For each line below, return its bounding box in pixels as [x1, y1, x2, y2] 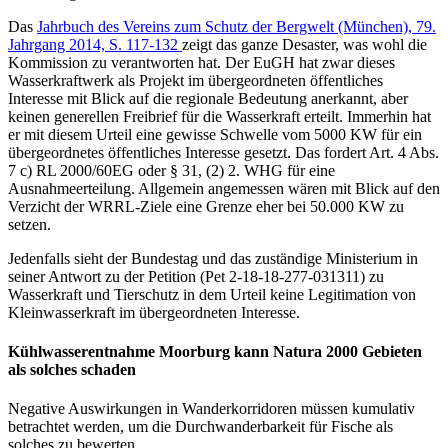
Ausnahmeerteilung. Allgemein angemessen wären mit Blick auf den [8, 179, 440, 197]
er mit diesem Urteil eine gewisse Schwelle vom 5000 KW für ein [8, 125, 422, 143]
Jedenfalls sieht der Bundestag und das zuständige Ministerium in [8, 249, 418, 267]
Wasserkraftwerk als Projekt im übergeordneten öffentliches [8, 71, 383, 89]
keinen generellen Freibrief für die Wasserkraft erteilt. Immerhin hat [8, 107, 431, 125]
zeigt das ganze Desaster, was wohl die [182, 35, 427, 53]
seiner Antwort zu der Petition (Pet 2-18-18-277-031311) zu [8, 267, 384, 285]
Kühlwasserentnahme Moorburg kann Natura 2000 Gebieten [8, 343, 422, 361]
